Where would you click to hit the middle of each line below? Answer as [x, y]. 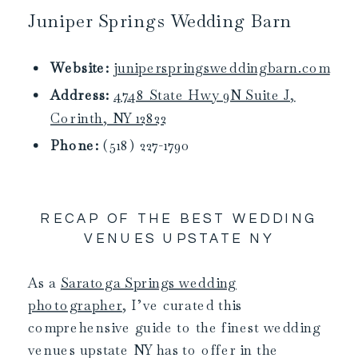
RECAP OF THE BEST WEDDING [179, 219]
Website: [80, 68]
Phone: [75, 145]
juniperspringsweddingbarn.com [221, 68]
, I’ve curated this [182, 305]
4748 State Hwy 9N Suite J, [204, 95]
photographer [75, 305]
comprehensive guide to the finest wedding [175, 328]
